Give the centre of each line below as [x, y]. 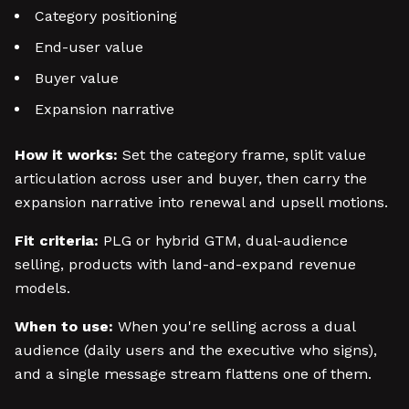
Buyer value [77, 78]
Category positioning [106, 16]
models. [42, 288]
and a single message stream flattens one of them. [193, 374]
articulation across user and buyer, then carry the [191, 178]
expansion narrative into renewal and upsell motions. [201, 202]
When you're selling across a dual [234, 326]
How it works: [66, 155]
